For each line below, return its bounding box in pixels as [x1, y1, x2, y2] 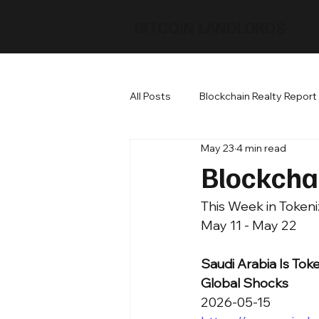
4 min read [236, 141, 286, 155]
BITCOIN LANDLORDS [134, 16, 286, 37]
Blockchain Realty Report [199, 89, 317, 103]
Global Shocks [201, 275, 288, 291]
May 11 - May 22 [201, 217, 297, 234]
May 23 [201, 141, 234, 155]
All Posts [130, 89, 171, 103]
